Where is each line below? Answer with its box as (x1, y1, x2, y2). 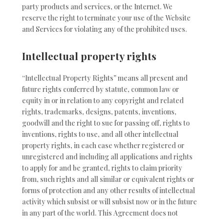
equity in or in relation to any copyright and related (22, 96, 184, 106)
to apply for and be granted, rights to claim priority (22, 163, 182, 173)
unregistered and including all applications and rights (22, 152, 193, 162)
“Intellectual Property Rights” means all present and (22, 73, 188, 83)
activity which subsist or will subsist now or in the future (22, 197, 197, 207)
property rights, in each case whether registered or (22, 141, 184, 151)
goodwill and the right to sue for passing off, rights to (22, 118, 190, 128)
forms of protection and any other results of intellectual (22, 186, 195, 196)
